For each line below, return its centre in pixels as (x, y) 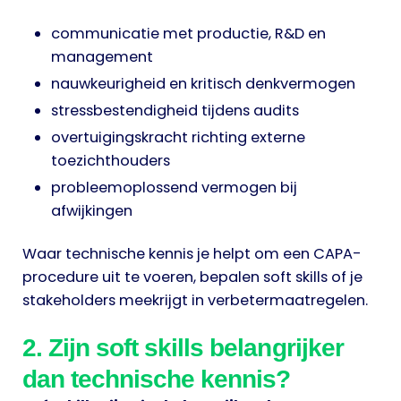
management (102, 56)
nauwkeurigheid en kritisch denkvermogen (203, 83)
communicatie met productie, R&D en (188, 33)
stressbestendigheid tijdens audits (175, 110)
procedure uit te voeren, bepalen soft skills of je (192, 277)
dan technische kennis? (157, 380)
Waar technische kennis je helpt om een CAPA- (192, 253)
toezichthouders (111, 160)
